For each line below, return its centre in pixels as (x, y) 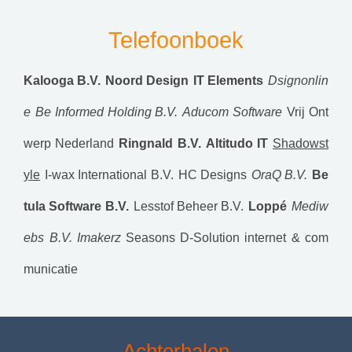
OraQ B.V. (279, 175)
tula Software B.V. (76, 206)
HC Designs (212, 175)
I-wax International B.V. (109, 175)
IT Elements (228, 81)
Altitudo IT (237, 143)
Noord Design (147, 81)
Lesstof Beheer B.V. (188, 206)
